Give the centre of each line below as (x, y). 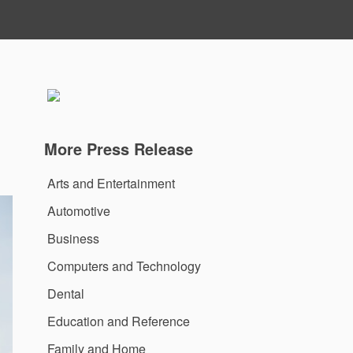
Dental (66, 293)
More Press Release (119, 149)
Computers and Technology (124, 266)
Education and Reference (119, 321)
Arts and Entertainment (111, 183)
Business (73, 238)
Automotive (79, 210)
